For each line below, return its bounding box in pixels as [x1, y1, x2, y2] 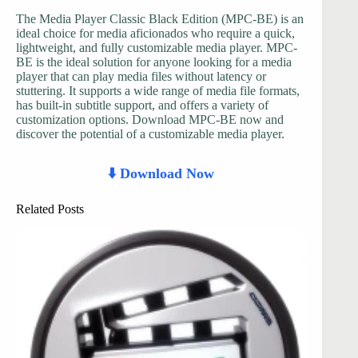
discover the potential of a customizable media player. [16, 126, 284, 141]
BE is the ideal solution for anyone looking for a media [16, 54, 292, 69]
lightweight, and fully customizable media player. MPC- [16, 40, 297, 54]
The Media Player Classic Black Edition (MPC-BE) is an [16, 11, 304, 26]
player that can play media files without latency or [16, 69, 266, 83]
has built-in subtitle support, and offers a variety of [16, 97, 268, 112]
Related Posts [16, 201, 84, 216]
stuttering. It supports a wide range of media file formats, [16, 83, 300, 97]
